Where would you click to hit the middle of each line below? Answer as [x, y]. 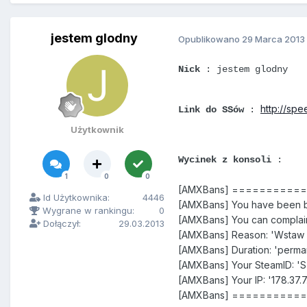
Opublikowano [210, 39]
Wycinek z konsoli [225, 160]
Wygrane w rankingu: [87, 211]
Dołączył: [61, 224]
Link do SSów [211, 110]
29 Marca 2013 [273, 39]
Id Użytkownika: [75, 198]
